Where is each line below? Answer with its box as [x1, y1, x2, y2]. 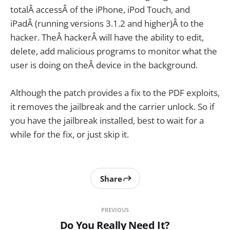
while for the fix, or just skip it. [10, 128, 129, 141]
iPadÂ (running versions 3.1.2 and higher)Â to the [10, 17, 204, 30]
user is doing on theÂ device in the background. [10, 59, 198, 71]
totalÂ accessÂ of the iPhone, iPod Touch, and [10, 4, 190, 16]
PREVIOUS [101, 206, 129, 214]
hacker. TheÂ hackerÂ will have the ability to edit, [10, 31, 204, 44]
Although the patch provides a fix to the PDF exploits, [10, 87, 220, 99]
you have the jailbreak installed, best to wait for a [10, 114, 204, 127]
